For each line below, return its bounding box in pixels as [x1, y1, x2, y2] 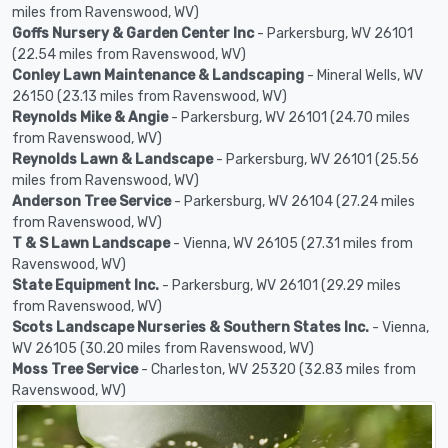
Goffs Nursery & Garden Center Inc [12, 24, 254, 42]
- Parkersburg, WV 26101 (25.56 [213, 150, 419, 168]
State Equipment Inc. [12, 276, 159, 294]
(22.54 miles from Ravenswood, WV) [12, 45, 246, 63]
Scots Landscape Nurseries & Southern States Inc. [12, 318, 369, 336]
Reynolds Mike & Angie [12, 108, 168, 126]
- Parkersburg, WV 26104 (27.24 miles [171, 192, 415, 210]
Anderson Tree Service [12, 192, 171, 210]
